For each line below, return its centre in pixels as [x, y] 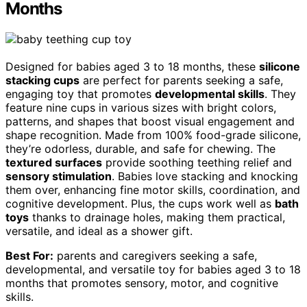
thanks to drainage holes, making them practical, [157, 218]
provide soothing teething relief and [197, 163]
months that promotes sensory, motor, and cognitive [142, 283]
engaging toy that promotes [80, 94]
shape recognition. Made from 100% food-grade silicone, [153, 135]
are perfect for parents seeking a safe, [181, 81]
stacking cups [42, 81]
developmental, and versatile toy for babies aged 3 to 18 [153, 270]
